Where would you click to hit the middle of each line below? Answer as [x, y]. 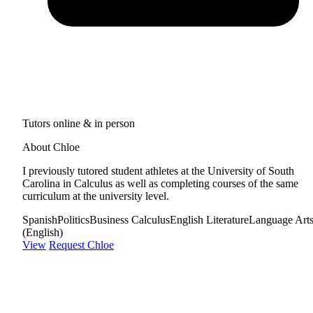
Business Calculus [130, 219]
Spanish [40, 219]
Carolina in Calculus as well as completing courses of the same [160, 183]
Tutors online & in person [79, 123]
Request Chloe [81, 245]
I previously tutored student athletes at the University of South [158, 170]
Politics [73, 219]
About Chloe [51, 147]
